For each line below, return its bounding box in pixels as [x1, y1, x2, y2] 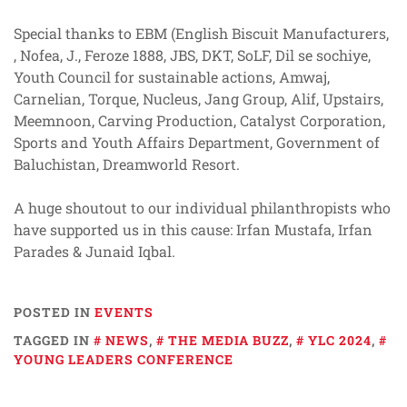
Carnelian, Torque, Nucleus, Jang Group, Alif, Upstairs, [14, 88, 383, 108]
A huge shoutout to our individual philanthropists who [14, 197, 391, 217]
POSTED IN [14, 303, 94, 321]
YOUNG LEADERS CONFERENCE [14, 350, 233, 368]
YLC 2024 [308, 331, 372, 349]
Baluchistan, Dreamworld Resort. [14, 154, 240, 174]
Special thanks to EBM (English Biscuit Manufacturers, [14, 23, 389, 43]
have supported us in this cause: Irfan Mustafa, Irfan [14, 219, 372, 239]
